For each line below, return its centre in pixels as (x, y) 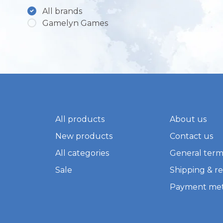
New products (84, 136)
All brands (62, 11)
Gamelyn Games (75, 23)
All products (80, 119)
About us (188, 119)
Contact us (192, 136)
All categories (82, 153)
